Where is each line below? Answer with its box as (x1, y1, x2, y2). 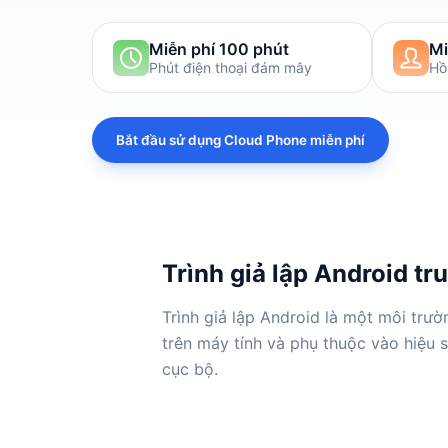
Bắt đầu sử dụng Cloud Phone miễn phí (116, 132, 365, 148)
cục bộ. (161, 359, 218, 379)
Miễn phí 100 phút (149, 39, 289, 59)
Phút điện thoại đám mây (149, 59, 312, 76)
